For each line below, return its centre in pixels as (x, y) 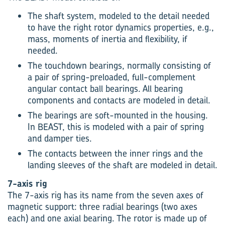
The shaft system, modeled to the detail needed (119, 16)
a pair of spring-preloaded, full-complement (111, 77)
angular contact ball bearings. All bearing (105, 89)
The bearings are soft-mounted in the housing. (118, 115)
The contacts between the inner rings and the (115, 153)
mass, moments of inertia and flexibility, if (107, 39)
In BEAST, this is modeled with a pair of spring (116, 127)
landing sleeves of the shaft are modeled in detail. (123, 165)
